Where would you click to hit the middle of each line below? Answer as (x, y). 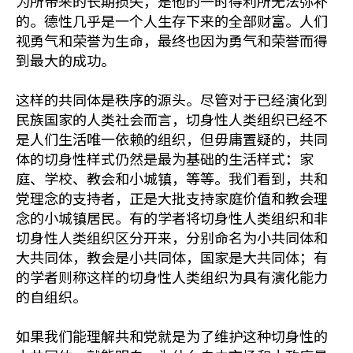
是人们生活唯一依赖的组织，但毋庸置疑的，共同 (172, 139)
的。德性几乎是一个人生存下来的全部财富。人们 (172, 20)
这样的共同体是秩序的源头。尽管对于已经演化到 (172, 99)
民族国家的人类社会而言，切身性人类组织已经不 (172, 119)
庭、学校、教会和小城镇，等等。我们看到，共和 (172, 178)
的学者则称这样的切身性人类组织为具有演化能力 (172, 277)
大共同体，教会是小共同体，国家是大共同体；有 (172, 257)
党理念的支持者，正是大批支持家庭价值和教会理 (172, 198)
